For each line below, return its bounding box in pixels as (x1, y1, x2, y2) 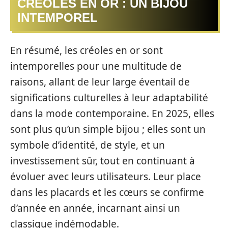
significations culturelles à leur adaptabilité (10, 91, 208, 104)
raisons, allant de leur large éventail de (10, 75, 190, 89)
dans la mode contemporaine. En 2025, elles (10, 106, 214, 120)
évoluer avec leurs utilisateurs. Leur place (10, 169, 201, 183)
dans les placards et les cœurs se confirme (10, 185, 204, 199)
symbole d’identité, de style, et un (10, 138, 165, 152)
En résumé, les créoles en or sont (10, 43, 163, 57)
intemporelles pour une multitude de (10, 59, 182, 73)
